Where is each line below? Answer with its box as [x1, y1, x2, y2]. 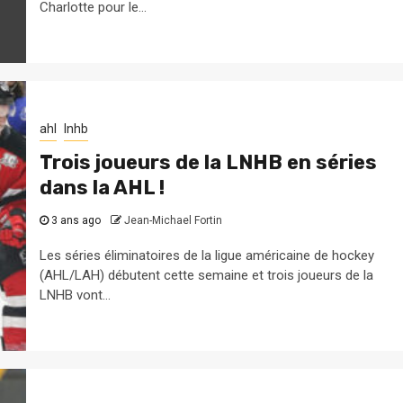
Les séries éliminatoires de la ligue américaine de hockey [39, 246, 374, 264]
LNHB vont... [39, 286, 111, 303]
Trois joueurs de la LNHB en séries [39, 149, 377, 175]
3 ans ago [48, 213, 103, 227]
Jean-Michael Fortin [123, 213, 222, 227]
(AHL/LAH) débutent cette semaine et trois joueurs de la [39, 266, 373, 283]
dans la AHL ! [39, 175, 165, 200]
